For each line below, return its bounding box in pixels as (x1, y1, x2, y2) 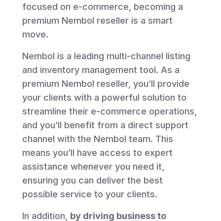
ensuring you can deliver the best (22, 175, 163, 185)
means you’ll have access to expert (22, 147, 173, 158)
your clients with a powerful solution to (22, 92, 186, 103)
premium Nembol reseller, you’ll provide (22, 78, 189, 89)
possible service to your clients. (22, 188, 157, 199)
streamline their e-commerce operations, (22, 106, 197, 116)
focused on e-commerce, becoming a (22, 1, 183, 12)
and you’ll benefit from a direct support (22, 119, 188, 130)
